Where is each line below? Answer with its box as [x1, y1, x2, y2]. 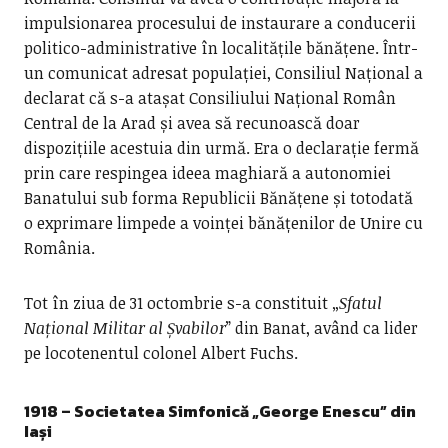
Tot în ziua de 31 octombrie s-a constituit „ [23, 292, 339, 314]
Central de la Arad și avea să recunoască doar [23, 112, 360, 134]
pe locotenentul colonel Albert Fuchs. [23, 342, 298, 364]
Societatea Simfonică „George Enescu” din [73, 399, 416, 423]
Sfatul [338, 292, 382, 314]
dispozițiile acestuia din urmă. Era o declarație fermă [23, 137, 419, 159]
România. [23, 237, 95, 259]
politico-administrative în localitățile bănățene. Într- [23, 37, 418, 59]
